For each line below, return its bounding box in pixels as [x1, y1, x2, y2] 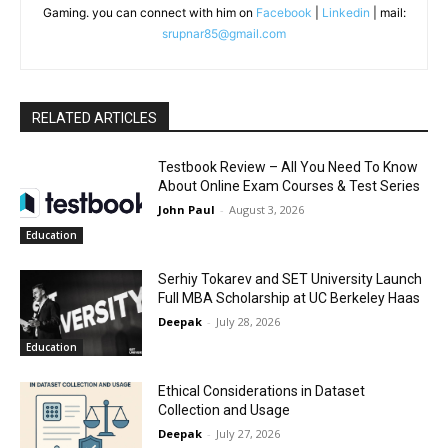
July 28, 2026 [216, 313, 281, 329]
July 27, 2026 [216, 425, 281, 441]
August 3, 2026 [229, 202, 305, 218]
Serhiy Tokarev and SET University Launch [158, 270, 423, 287]
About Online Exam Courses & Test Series [158, 178, 421, 195]
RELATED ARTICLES [32, 110, 157, 127]
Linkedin [321, 5, 370, 21]
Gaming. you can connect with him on [42, 5, 256, 21]
